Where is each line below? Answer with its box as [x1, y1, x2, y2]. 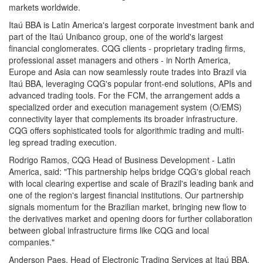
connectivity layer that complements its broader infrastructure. [9, 113, 238, 124]
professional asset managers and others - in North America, [9, 54, 231, 66]
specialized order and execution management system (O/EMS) [9, 101, 242, 113]
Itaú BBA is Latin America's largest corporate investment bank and [9, 19, 254, 31]
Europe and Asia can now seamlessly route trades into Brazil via [9, 66, 247, 77]
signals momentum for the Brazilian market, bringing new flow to [9, 201, 247, 213]
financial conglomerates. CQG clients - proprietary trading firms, [9, 42, 245, 54]
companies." [9, 236, 55, 248]
